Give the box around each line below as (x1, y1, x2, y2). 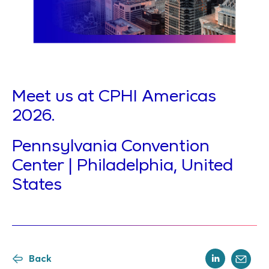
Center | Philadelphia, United (12, 158, 233, 175)
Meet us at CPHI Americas (12, 89, 216, 106)
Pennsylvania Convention (12, 139, 210, 156)
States (12, 177, 62, 195)
